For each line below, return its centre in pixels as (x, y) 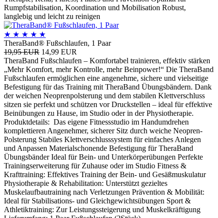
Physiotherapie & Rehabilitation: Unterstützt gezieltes (86, 183)
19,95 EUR (22, 52)
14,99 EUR (59, 52)
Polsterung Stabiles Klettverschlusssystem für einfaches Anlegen (102, 139)
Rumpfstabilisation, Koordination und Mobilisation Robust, (95, 7)
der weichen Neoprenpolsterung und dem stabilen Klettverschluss (104, 95)
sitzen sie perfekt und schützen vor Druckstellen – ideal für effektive (108, 104)
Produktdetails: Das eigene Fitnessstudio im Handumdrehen (96, 122)
